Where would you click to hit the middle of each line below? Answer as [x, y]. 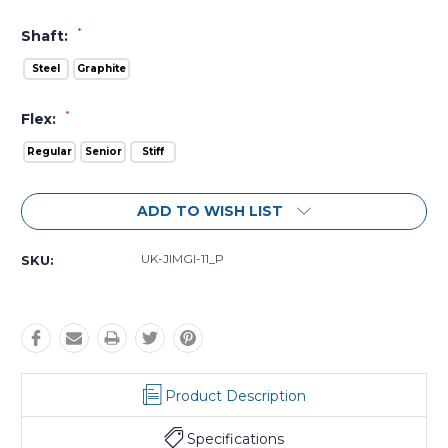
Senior [103, 151]
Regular [49, 151]
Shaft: [46, 35]
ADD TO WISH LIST [210, 210]
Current [51, 199]
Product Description [235, 395]
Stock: [45, 215]
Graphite [101, 68]
